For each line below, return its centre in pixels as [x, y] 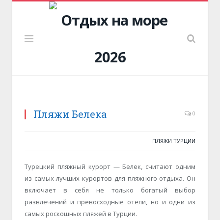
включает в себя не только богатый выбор [110, 190]
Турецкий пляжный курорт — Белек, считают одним [110, 166]
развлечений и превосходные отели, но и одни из [110, 202]
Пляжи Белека [70, 114]
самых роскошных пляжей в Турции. [81, 214]
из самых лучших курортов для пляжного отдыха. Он [110, 178]
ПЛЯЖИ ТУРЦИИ [174, 141]
